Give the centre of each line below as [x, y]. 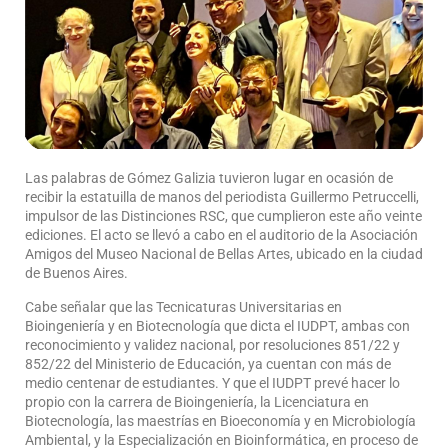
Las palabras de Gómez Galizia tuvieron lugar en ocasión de [209, 178]
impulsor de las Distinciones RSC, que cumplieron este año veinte [223, 216]
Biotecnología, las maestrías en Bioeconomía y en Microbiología [220, 421]
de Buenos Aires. [76, 273]
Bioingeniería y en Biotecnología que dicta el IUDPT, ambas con [217, 326]
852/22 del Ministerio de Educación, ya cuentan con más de [208, 364]
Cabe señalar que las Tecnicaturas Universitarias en [183, 307]
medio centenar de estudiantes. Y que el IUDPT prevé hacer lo [212, 383]
